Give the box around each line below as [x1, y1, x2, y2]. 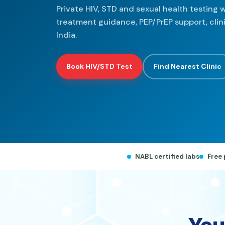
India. [56, 29, 77, 40]
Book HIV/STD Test [66, 61, 133, 71]
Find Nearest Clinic [154, 61, 221, 71]
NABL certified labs [135, 152, 199, 161]
